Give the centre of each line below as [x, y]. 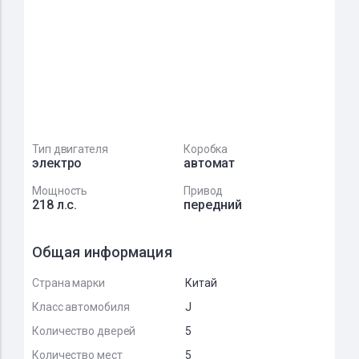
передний [213, 205]
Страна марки [69, 283]
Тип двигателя [70, 149]
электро [57, 163]
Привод [203, 191]
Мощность [60, 191]
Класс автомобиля [81, 307]
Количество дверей [84, 331]
